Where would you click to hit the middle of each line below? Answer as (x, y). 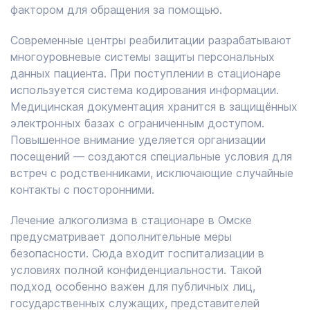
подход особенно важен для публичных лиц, (133, 286)
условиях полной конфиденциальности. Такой (136, 270)
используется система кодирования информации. (145, 90)
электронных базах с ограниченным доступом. (137, 123)
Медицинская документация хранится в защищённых (154, 107)
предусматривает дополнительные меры (121, 237)
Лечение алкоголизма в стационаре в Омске (131, 220)
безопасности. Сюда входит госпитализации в (137, 253)
